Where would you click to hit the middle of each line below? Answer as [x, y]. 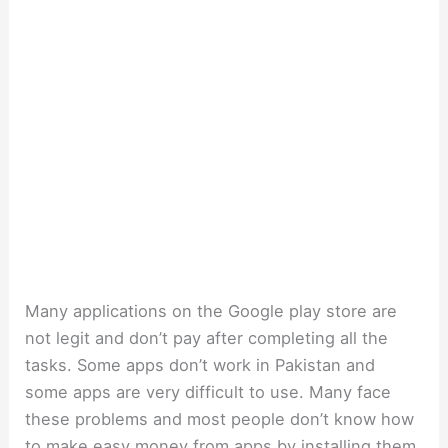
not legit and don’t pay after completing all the [207, 337]
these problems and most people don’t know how [220, 418]
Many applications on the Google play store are [211, 310]
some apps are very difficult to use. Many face [208, 391]
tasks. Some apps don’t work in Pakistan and [200, 364]
